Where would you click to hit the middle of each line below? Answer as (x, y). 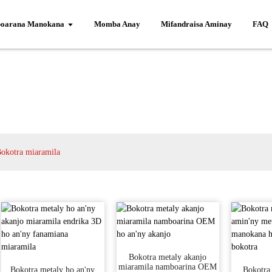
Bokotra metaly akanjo (168, 257)
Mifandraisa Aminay (196, 24)
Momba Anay (117, 24)
